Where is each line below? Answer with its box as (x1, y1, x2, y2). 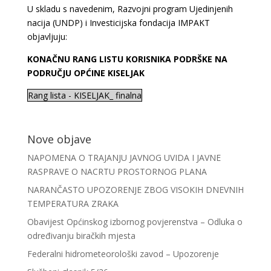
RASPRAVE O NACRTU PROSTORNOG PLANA (27, 166, 207, 177)
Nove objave (27, 132, 91, 146)
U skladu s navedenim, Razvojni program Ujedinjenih (27, 3, 233, 15)
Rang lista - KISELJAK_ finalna (27, 90, 142, 101)
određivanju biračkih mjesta (27, 230, 135, 241)
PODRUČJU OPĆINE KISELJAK (27, 67, 145, 79)
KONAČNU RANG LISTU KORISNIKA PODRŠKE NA (27, 53, 227, 65)
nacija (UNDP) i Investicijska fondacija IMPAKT (27, 17, 210, 28)
